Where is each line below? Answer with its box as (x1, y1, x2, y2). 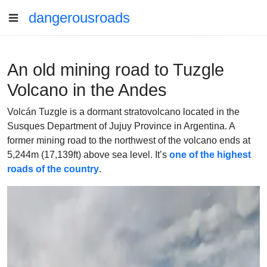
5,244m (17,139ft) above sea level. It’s (7, 150, 169, 160)
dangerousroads (29, 10, 130, 26)
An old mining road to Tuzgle (7, 60, 224, 79)
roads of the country (7, 164, 99, 174)
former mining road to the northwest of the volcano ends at (7, 135, 250, 145)
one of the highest (169, 150, 251, 160)
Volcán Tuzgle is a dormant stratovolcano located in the (7, 107, 240, 117)
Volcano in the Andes (7, 80, 167, 100)
